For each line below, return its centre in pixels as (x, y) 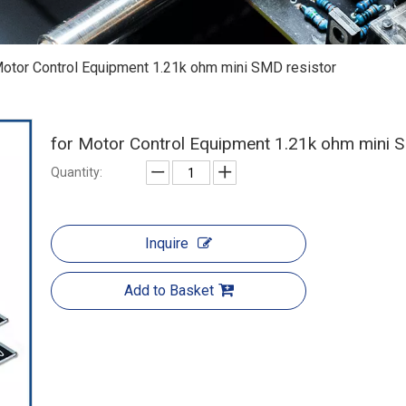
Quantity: (77, 172)
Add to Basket (169, 290)
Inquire (167, 243)
